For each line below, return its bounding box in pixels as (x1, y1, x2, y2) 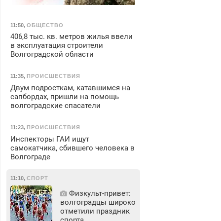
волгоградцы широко (60, 197, 136, 207)
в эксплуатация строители (10, 41, 103, 50)
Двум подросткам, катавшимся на (10, 83, 130, 92)
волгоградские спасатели (10, 101, 101, 110)
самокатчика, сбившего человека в (10, 143, 135, 152)
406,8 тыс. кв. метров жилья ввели (10, 32, 133, 41)
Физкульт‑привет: (67, 188, 131, 198)
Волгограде (10, 152, 50, 161)
